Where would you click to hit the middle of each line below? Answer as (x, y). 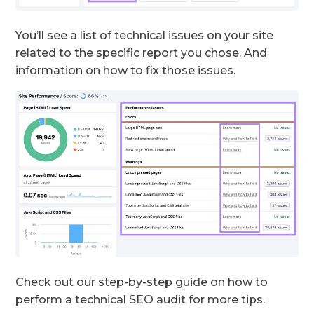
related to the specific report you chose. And (142, 53)
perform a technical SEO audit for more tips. (142, 300)
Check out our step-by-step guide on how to (142, 282)
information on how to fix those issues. (126, 71)
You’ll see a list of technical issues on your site (145, 36)
